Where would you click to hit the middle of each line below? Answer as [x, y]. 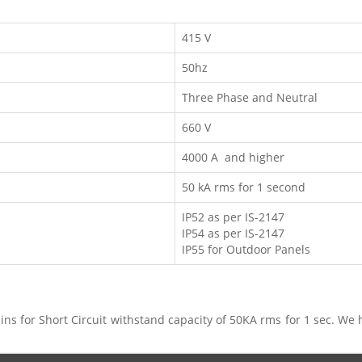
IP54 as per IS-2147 [233, 233]
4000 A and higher [233, 157]
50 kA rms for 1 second [244, 187]
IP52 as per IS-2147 [233, 217]
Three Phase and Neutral [253, 97]
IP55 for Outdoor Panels [246, 249]
